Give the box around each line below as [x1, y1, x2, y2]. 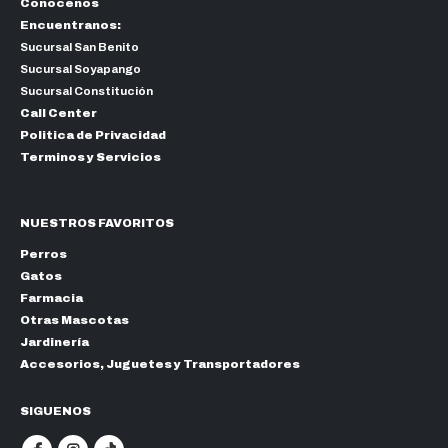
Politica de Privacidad [20, 129, 166, 142]
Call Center [20, 107, 97, 120]
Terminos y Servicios [20, 151, 161, 164]
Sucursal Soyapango [20, 63, 141, 76]
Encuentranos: [20, 19, 121, 32]
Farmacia [20, 291, 83, 304]
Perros [20, 247, 67, 260]
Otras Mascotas [20, 313, 129, 326]
